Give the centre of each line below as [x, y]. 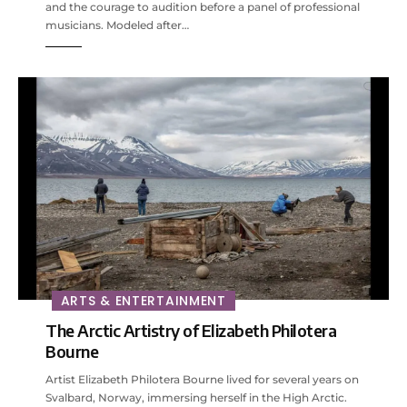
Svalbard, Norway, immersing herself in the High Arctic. [196, 398]
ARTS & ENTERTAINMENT [143, 301]
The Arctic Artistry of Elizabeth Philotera [191, 331]
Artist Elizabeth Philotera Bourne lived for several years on [202, 380]
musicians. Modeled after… [117, 25]
